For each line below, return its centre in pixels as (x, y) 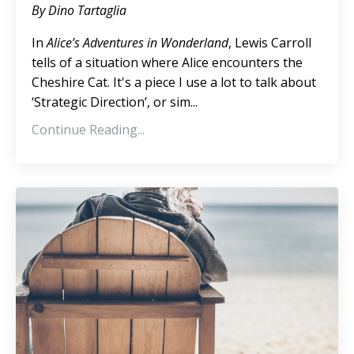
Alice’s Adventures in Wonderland (137, 42)
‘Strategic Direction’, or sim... (115, 102)
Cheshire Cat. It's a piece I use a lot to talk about (174, 82)
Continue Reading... (88, 129)
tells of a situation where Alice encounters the (167, 62)
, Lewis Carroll (270, 42)
